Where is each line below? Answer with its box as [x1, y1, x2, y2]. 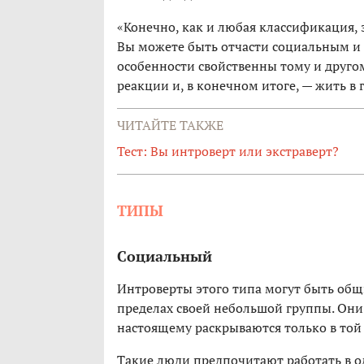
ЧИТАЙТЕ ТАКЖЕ [117, 116, 223, 135]
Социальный [117, 246, 212, 266]
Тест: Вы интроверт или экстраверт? [117, 142, 339, 161]
